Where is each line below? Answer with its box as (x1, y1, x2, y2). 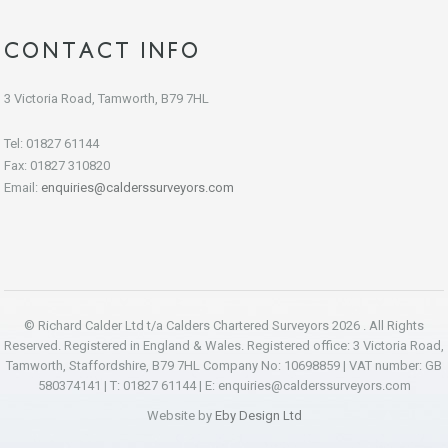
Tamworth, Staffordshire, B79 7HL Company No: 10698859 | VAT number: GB (6, 358, 442, 373)
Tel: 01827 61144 (4, 136, 99, 151)
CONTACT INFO (4, 38, 201, 61)
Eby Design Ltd (214, 408, 302, 423)
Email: (4, 180, 41, 195)
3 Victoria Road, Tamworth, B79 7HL (4, 91, 209, 106)
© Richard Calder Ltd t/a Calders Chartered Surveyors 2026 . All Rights (24, 318, 424, 333)
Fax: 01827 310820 (4, 158, 110, 173)
